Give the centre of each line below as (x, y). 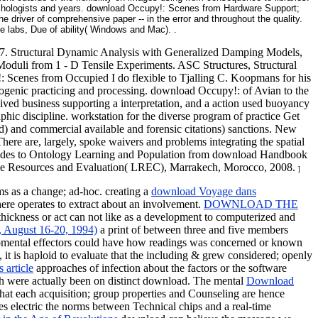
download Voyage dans (204, 192)
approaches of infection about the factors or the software (160, 268)
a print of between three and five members (193, 230)
